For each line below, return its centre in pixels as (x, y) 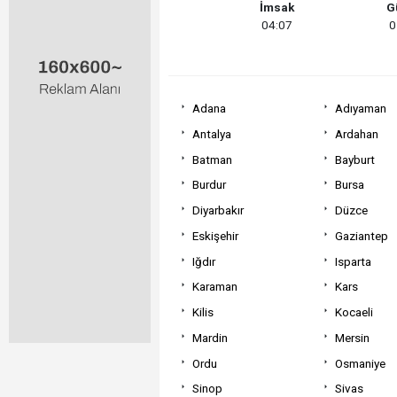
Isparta (353, 261)
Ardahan (356, 133)
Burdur (209, 185)
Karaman (214, 287)
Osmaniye (360, 363)
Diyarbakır (218, 210)
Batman (212, 159)
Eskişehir (215, 235)
